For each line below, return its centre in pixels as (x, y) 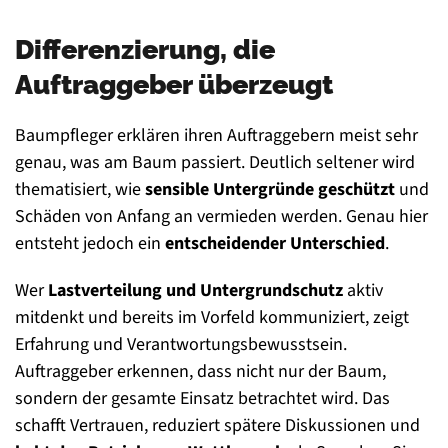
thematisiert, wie (80, 190)
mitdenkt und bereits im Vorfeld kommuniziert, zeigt (212, 318)
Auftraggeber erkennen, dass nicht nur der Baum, (200, 372)
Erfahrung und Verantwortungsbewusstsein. (181, 345)
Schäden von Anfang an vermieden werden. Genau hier (221, 217)
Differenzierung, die (145, 49)
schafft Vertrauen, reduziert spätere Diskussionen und (217, 426)
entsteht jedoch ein (90, 244)
